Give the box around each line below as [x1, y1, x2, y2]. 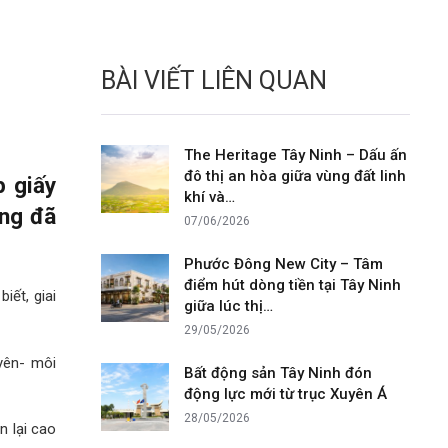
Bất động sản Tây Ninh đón [184, 363, 373, 382]
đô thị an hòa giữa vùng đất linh [184, 166, 407, 185]
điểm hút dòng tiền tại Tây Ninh [184, 275, 402, 294]
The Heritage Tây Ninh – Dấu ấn [184, 145, 408, 164]
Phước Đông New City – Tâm [184, 254, 384, 273]
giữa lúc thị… [184, 296, 274, 315]
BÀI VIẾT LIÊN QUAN [100, 65, 327, 95]
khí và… [184, 187, 236, 206]
